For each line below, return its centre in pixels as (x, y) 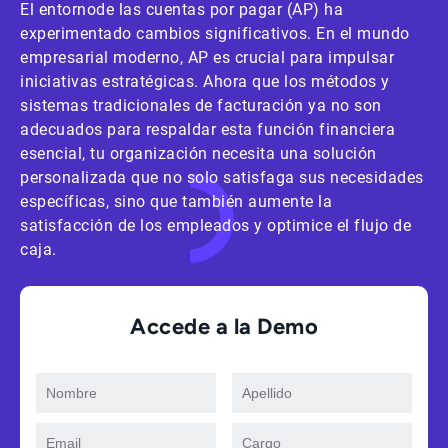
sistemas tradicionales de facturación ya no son (201, 105)
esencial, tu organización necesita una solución (198, 153)
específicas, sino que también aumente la (176, 201)
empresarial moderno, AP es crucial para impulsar (207, 57)
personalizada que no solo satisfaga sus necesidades (222, 177)
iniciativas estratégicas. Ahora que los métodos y (205, 81)
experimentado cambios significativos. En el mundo (215, 33)
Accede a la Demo (224, 326)
